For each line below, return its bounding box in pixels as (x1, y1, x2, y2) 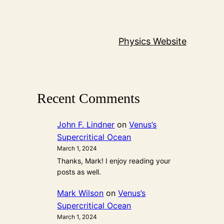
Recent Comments (37, 90, 140, 106)
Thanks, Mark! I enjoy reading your (57, 156, 171, 165)
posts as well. (57, 167, 101, 176)
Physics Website (118, 35, 186, 46)
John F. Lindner (57, 119, 115, 129)
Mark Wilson (57, 188, 104, 198)
